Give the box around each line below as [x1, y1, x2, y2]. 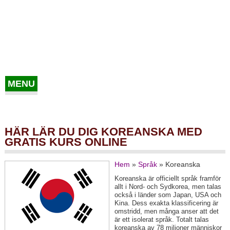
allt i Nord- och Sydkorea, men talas [114, 183, 221, 191]
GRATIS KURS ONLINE [4, 135, 127, 148]
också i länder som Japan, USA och [114, 191, 221, 199]
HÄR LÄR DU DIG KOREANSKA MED [4, 125, 202, 138]
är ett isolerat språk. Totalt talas [114, 216, 209, 224]
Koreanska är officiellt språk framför [114, 175, 221, 183]
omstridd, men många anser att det [114, 207, 219, 216]
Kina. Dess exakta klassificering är [114, 199, 218, 207]
